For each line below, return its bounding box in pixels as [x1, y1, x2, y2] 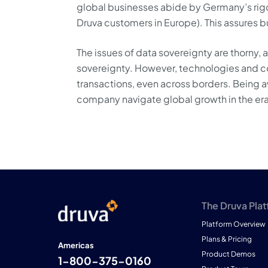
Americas [58, 240, 94, 250]
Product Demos [202, 249, 255, 258]
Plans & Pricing [202, 234, 252, 243]
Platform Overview [202, 220, 266, 229]
